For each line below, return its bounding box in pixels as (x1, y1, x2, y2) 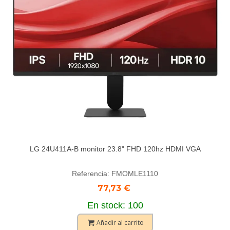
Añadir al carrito (97, 218, 144, 227)
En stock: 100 (87, 200, 143, 210)
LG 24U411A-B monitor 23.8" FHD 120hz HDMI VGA (29, 145, 201, 153)
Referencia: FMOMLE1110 (72, 169, 158, 178)
